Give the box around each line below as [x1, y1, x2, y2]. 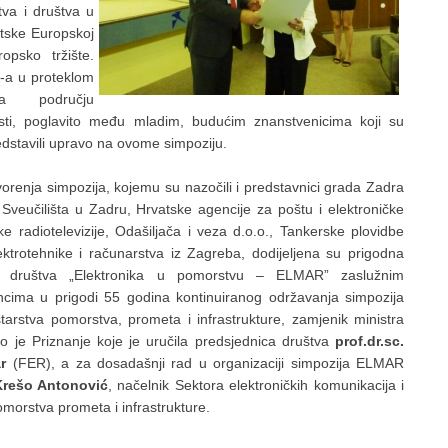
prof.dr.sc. [335, 333, 404, 350]
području [39, 91, 94, 108]
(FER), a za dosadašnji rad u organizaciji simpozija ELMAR [12, 355, 405, 372]
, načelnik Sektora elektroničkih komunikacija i [108, 377, 405, 394]
